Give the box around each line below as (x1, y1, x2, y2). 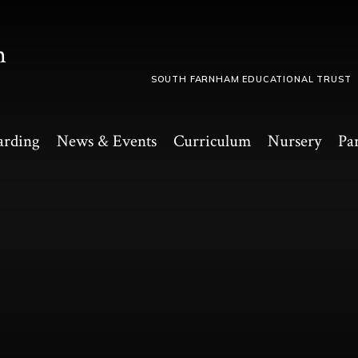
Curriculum (173, 130, 252, 153)
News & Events (57, 130, 157, 153)
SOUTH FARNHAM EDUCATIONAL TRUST (150, 73, 352, 85)
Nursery (268, 130, 322, 153)
